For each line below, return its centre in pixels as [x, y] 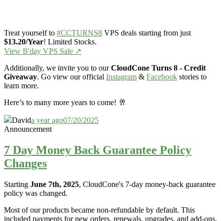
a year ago [47, 120]
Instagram [121, 77]
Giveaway [20, 77]
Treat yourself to [30, 33]
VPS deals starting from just [147, 33]
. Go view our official [72, 77]
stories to [192, 77]
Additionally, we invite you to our [57, 68]
